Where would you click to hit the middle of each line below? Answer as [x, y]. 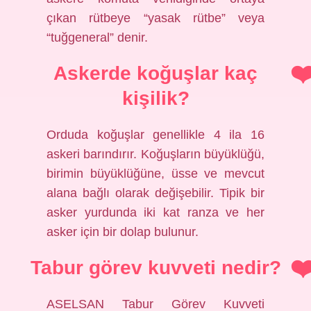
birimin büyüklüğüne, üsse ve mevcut [155, 174]
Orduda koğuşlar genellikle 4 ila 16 [155, 135]
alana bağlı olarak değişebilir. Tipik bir [155, 193]
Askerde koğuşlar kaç [155, 73]
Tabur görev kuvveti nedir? [155, 268]
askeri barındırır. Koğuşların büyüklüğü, [155, 154]
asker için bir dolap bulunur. [123, 232]
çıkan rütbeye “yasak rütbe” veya [155, 18]
